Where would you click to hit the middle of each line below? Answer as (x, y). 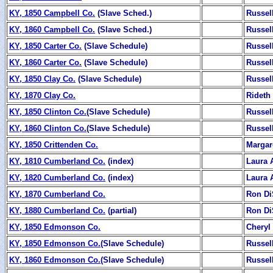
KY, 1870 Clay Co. (42, 95)
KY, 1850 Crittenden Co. (54, 144)
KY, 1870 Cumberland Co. (57, 194)
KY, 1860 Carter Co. (45, 62)
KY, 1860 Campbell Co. (52, 29)
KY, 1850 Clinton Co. (48, 112)
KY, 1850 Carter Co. (45, 46)
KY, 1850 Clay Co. (42, 79)
